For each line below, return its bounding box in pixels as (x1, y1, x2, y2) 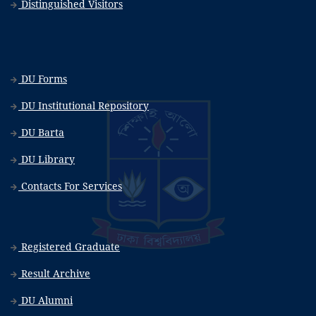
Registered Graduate (18, 240, 120, 254)
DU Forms (18, 72, 67, 86)
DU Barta (18, 126, 64, 140)
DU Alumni (18, 293, 73, 308)
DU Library (18, 152, 75, 166)
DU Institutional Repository (18, 99, 149, 113)
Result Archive (18, 267, 90, 281)
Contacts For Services (18, 179, 122, 193)
